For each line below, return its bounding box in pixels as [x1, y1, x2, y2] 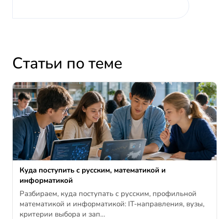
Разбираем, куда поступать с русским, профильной [20, 189, 197, 199]
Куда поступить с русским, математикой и [20, 165, 166, 175]
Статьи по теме [12, 53, 122, 74]
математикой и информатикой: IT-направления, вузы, [20, 199, 204, 209]
